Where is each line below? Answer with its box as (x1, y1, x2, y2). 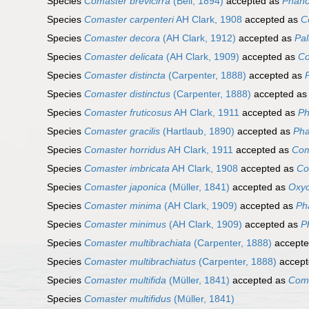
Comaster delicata (84, 51, 163, 63)
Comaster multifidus (84, 293, 171, 305)
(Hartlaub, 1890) (160, 126, 235, 137)
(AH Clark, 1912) (160, 32, 236, 44)
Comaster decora (84, 32, 160, 44)
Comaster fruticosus (84, 107, 172, 119)
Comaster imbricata (84, 163, 170, 175)
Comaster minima (84, 200, 161, 212)
